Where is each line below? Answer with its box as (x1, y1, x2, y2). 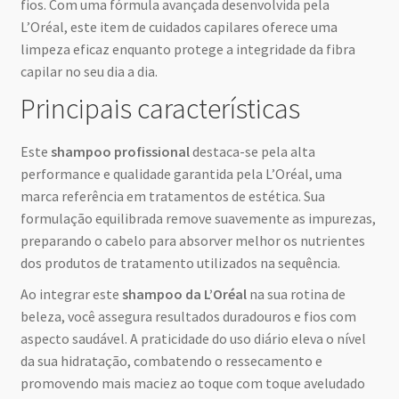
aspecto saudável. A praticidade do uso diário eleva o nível (20, 330, 366, 348)
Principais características (20, 90, 300, 126)
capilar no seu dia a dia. (20, 61, 158, 80)
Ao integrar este (20, 285, 122, 304)
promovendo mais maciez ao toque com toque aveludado (20, 374, 365, 393)
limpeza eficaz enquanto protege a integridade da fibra (20, 39, 355, 58)
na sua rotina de (246, 285, 346, 304)
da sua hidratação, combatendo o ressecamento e (20, 352, 322, 370)
